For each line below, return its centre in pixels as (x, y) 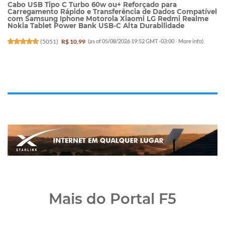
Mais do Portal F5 (113, 199)
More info (190, 41)
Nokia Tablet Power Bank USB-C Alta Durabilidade (96, 25)
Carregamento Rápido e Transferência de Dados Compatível (112, 11)
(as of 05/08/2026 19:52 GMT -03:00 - (133, 41)
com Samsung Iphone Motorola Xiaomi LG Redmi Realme (108, 18)
